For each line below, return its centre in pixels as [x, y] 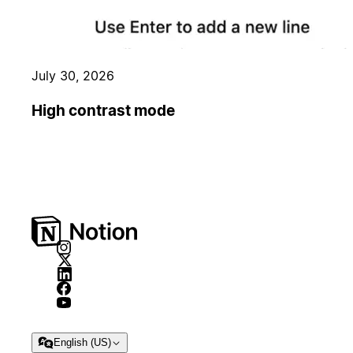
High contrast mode [103, 110]
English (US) [82, 342]
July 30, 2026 [73, 76]
